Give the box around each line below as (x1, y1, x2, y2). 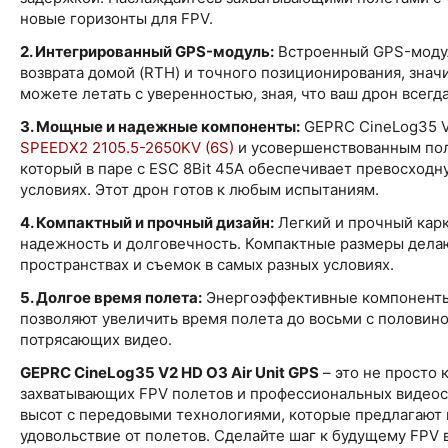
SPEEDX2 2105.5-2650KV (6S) (20, 137, 234, 157)
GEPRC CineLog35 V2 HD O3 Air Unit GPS (20, 362, 319, 382)
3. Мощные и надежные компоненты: (20, 116, 300, 136)
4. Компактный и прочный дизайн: (20, 212, 274, 232)
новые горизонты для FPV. (20, 8, 213, 28)
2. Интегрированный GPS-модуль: (20, 41, 274, 61)
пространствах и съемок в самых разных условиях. (20, 254, 394, 274)
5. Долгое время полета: (20, 287, 202, 307)
